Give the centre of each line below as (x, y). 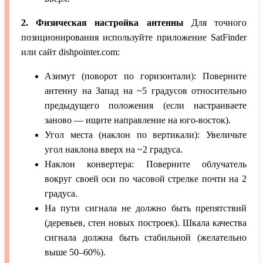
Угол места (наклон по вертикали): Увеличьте (146, 135)
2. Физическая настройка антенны (102, 23)
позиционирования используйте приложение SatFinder (134, 38)
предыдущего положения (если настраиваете (146, 106)
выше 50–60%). (75, 252)
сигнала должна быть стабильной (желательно (146, 238)
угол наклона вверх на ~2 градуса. (114, 150)
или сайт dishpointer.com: (70, 52)
